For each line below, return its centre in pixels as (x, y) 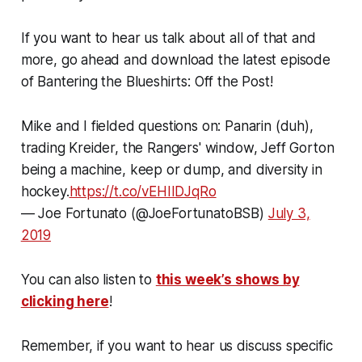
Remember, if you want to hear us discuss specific (177, 345)
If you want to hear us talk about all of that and (168, 38)
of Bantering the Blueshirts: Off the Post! (147, 81)
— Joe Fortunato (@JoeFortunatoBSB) (144, 213)
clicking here (65, 301)
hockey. (45, 191)
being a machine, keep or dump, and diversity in (171, 169)
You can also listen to (88, 279)
